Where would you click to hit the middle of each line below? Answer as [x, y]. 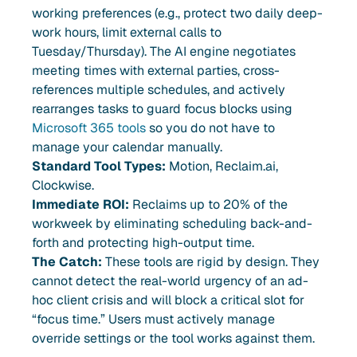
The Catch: [67, 261]
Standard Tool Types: [99, 166]
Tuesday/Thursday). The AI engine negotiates [164, 51]
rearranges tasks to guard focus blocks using [162, 108]
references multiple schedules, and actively [159, 89]
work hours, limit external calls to [127, 32]
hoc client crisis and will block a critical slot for [168, 300]
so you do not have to [210, 127]
